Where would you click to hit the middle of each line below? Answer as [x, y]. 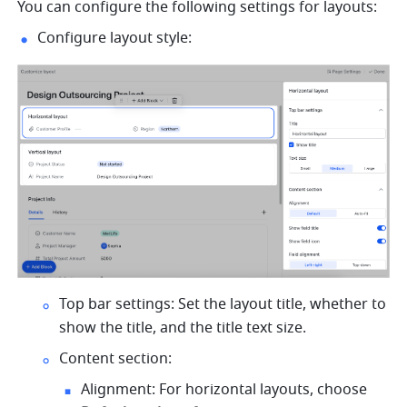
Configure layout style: [115, 38]
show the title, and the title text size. [183, 328]
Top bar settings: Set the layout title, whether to [223, 304]
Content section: [116, 358]
